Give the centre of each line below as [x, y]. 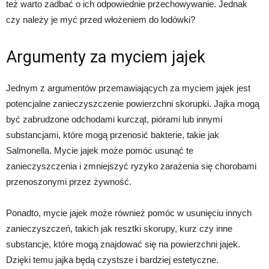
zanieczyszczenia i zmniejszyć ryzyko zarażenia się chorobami [131, 166]
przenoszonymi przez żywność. [69, 181]
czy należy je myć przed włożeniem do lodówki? [101, 19]
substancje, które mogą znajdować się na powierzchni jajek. [123, 244]
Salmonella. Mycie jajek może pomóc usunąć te [100, 150]
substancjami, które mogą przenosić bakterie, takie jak [113, 134]
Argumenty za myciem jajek [106, 57]
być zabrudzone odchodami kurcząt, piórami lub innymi [114, 119]
